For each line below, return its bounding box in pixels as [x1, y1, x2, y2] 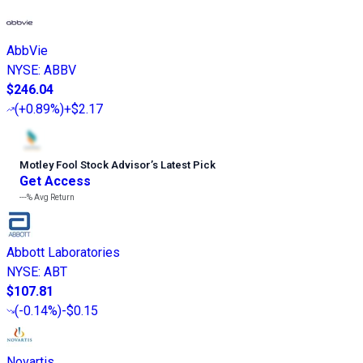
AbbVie [6, 42, 48, 58]
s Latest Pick [152, 158, 216, 171]
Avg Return [32, 192, 75, 202]
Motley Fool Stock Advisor [19, 158, 151, 171]
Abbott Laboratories [6, 244, 120, 260]
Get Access [19, 173, 91, 189]
